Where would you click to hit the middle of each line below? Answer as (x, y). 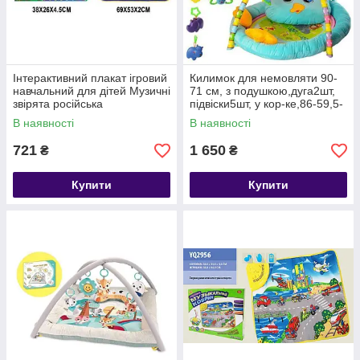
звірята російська (58, 104)
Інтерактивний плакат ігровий (90, 78)
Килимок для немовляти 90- (264, 78)
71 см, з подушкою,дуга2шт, (262, 91)
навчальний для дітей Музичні (92, 91)
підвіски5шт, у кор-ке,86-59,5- (266, 104)
